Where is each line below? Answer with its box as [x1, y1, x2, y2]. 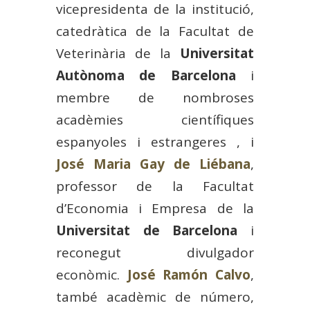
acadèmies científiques [55, 110, 255, 129]
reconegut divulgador [55, 243, 255, 262]
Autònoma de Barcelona [55, 66, 236, 84]
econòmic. [55, 265, 127, 284]
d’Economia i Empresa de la [55, 199, 255, 217]
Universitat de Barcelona [55, 221, 238, 239]
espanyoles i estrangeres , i [55, 132, 255, 151]
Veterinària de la [55, 44, 181, 62]
